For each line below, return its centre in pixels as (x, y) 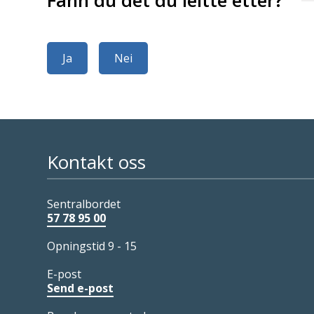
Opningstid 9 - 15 (92, 246)
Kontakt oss (97, 162)
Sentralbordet (84, 204)
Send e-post (81, 288)
